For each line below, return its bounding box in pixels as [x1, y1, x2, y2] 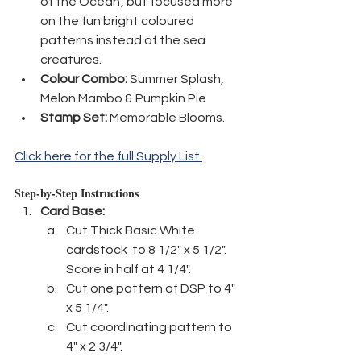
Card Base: [40, 205, 105, 218]
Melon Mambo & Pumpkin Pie [40, 92, 206, 106]
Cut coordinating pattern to [66, 321, 234, 334]
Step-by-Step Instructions [15, 185, 139, 202]
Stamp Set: [40, 111, 107, 125]
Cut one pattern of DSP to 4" [66, 282, 238, 296]
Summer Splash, [127, 73, 226, 86]
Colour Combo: [40, 73, 127, 86]
